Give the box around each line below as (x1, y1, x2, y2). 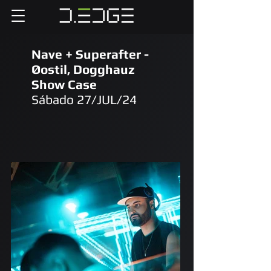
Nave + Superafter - (31, 47, 149, 62)
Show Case (31, 77, 97, 92)
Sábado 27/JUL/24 (31, 92, 137, 107)
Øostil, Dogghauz (31, 62, 135, 77)
